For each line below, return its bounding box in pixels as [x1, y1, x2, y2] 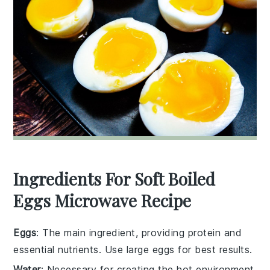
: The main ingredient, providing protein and [36, 227, 242, 239]
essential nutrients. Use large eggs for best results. [13, 243, 253, 256]
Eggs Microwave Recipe [13, 189, 192, 212]
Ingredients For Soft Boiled [13, 168, 216, 190]
